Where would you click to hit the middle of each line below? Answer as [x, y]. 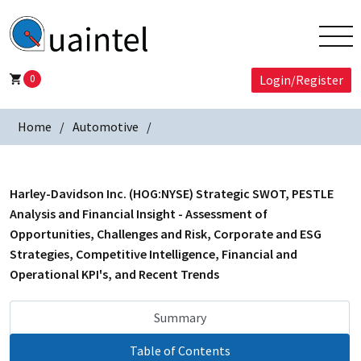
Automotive [106, 127]
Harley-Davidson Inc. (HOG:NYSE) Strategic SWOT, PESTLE [172, 194]
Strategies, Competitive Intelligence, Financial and [154, 254]
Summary [180, 318]
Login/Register [301, 80]
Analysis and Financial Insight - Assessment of [139, 214]
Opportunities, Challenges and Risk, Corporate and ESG [166, 234]
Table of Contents [180, 351]
